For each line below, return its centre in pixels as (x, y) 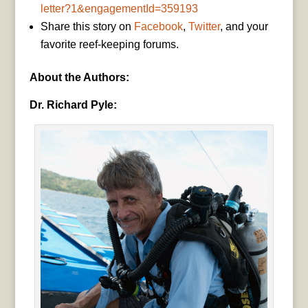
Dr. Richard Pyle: (73, 104)
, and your (244, 26)
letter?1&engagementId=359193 (119, 8)
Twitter (204, 26)
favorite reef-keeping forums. (109, 44)
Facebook (158, 26)
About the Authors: (79, 77)
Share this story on (87, 26)
